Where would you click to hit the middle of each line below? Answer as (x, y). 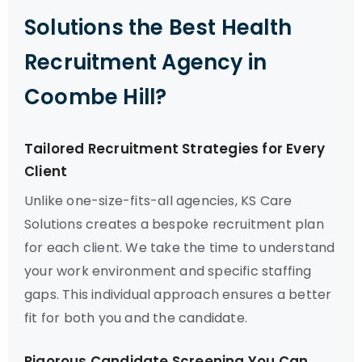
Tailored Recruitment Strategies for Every (175, 149)
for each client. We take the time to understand (180, 248)
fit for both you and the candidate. (136, 318)
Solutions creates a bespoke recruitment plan (174, 224)
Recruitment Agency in (146, 62)
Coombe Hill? (96, 97)
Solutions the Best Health (158, 27)
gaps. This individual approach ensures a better (178, 295)
